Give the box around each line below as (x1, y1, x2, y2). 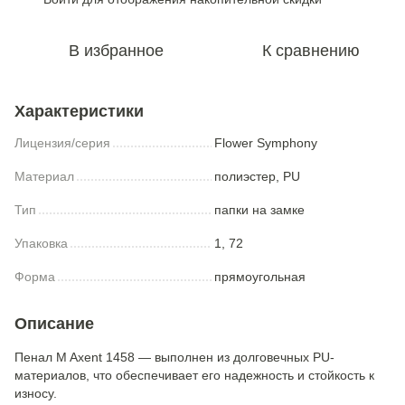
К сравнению (262, 42, 360, 60)
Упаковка (14, 236, 68, 250)
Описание (14, 315, 94, 333)
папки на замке (214, 202, 305, 217)
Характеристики (14, 102, 144, 120)
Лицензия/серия (14, 136, 110, 150)
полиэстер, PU (214, 169, 300, 184)
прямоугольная (214, 269, 306, 284)
